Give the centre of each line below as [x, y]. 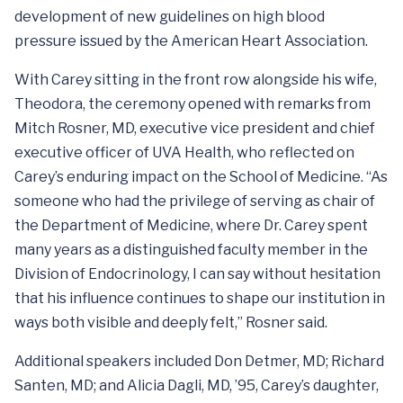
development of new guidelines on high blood [170, 16]
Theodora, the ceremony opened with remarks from [193, 103]
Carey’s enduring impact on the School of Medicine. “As [201, 176]
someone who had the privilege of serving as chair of [195, 201]
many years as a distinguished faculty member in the [191, 249]
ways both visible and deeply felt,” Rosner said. [171, 322]
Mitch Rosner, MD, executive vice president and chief [195, 128]
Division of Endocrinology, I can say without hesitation [197, 273]
